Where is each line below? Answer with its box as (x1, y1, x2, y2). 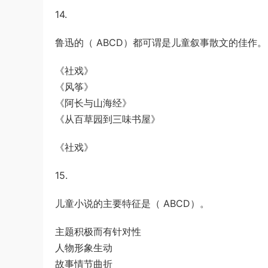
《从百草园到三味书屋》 (55, 113, 160, 125)
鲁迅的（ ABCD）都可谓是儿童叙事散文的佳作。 (55, 36, 267, 48)
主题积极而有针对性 (55, 226, 141, 237)
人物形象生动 (55, 242, 112, 254)
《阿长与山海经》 (55, 97, 132, 109)
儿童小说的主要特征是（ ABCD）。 (55, 197, 209, 209)
